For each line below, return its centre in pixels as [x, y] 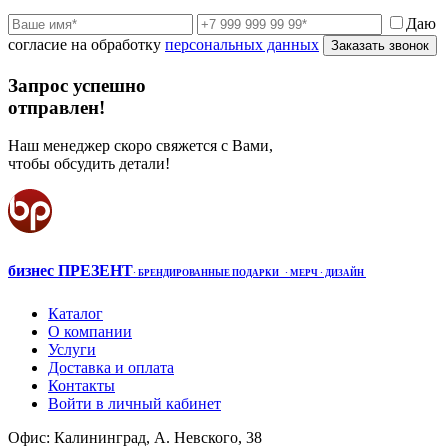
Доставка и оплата [111, 368]
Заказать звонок [380, 45]
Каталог [75, 314]
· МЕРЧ [302, 273]
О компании [90, 332]
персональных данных [242, 44]
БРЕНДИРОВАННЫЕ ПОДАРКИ [211, 273]
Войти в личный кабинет [134, 404]
